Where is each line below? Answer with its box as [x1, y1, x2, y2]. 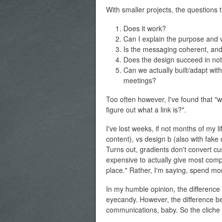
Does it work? [123, 23, 166, 33]
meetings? [123, 75, 156, 85]
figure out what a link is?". [106, 105, 186, 115]
